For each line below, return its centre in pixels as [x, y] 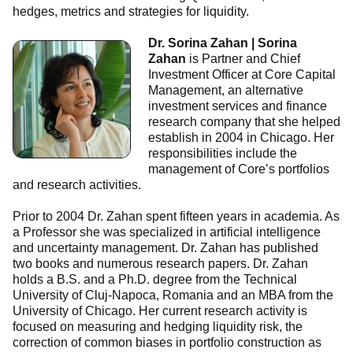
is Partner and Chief [243, 59]
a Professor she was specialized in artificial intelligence [167, 232]
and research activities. [77, 185]
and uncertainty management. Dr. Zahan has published [165, 248]
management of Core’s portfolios [239, 169]
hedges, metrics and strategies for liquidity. [131, 11]
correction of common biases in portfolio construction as [167, 342]
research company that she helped [244, 122]
